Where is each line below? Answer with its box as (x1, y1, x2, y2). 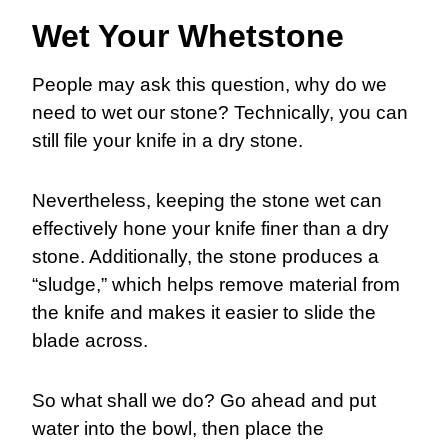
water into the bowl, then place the (32, 418, 324, 440)
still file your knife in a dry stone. (32, 130, 303, 152)
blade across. (32, 330, 153, 352)
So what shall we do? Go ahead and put (32, 390, 376, 412)
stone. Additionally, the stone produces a (32, 246, 379, 268)
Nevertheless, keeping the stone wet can (32, 190, 382, 212)
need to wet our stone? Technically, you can (32, 102, 408, 124)
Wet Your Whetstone (32, 18, 344, 55)
